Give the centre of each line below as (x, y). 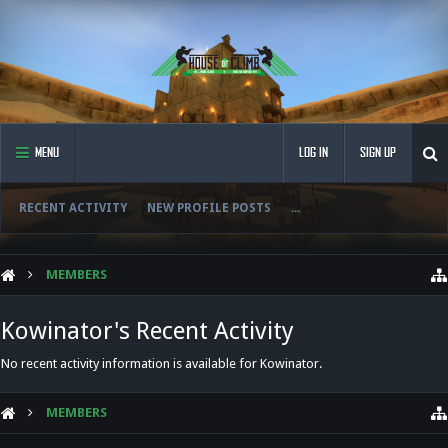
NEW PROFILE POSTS (209, 208)
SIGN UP (378, 152)
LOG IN (313, 152)
